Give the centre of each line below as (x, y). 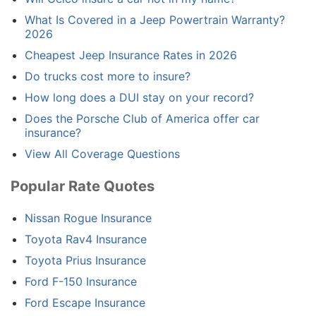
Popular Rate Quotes (83, 186)
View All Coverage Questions (102, 154)
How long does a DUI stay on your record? (139, 98)
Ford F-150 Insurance (81, 282)
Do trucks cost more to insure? (108, 77)
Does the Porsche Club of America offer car (142, 119)
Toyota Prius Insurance (85, 261)
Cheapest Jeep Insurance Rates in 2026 (131, 55)
